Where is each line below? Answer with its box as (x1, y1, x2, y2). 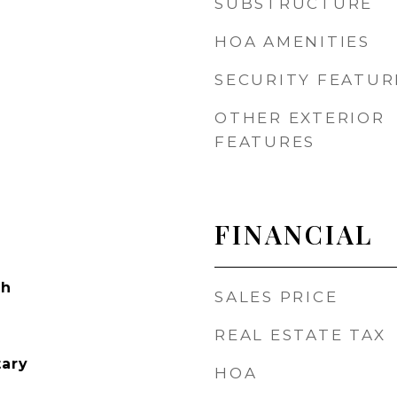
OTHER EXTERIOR (214, 109, 385, 127)
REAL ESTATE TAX (214, 326, 386, 344)
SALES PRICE (214, 288, 339, 306)
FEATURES (214, 133, 315, 151)
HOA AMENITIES (214, 33, 370, 51)
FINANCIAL (214, 217, 373, 251)
